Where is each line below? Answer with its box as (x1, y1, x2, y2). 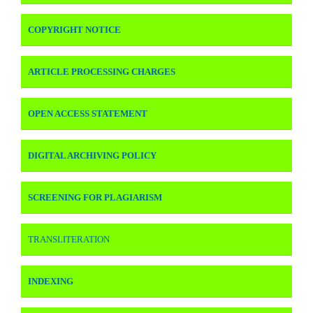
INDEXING (28, 275, 73, 286)
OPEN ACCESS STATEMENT (28, 108, 147, 119)
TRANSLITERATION (28, 233, 110, 245)
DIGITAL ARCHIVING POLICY (28, 150, 156, 161)
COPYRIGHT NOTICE (28, 24, 121, 35)
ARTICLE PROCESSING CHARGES (28, 66, 175, 77)
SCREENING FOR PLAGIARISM (28, 191, 162, 203)
